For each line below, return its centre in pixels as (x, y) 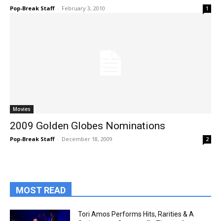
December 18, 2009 (87, 139)
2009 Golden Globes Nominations (88, 126)
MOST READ (41, 190)
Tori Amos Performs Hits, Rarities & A (136, 214)
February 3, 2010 (83, 8)
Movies (22, 109)
